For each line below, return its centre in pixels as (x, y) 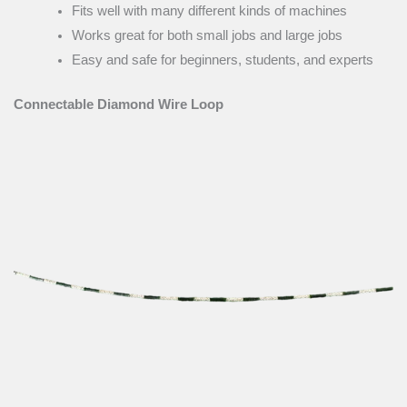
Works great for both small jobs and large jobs (207, 36)
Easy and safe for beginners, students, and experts (222, 60)
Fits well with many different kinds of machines (209, 11)
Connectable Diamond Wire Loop (119, 105)
